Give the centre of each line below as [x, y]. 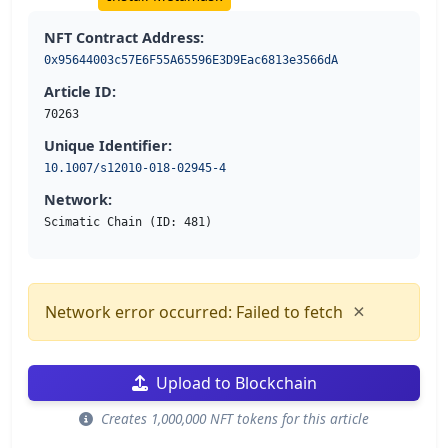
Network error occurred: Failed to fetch [194, 311]
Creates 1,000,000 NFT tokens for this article [233, 418]
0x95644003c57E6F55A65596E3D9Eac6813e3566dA [191, 59]
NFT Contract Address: [124, 37]
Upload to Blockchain [236, 382]
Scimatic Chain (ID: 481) [128, 221]
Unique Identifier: [108, 145]
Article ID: [80, 91]
